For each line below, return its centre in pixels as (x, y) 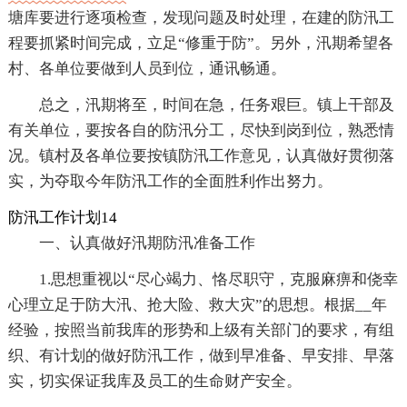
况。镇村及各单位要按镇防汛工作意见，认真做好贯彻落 (201, 156)
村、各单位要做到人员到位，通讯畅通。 (147, 69)
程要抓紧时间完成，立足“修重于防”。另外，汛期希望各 (200, 44)
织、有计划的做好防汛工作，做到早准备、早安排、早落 (201, 356)
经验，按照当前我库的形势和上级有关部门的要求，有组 (201, 331)
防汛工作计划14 (62, 218)
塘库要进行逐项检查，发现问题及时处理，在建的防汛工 (201, 18)
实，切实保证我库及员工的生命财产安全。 (154, 382)
